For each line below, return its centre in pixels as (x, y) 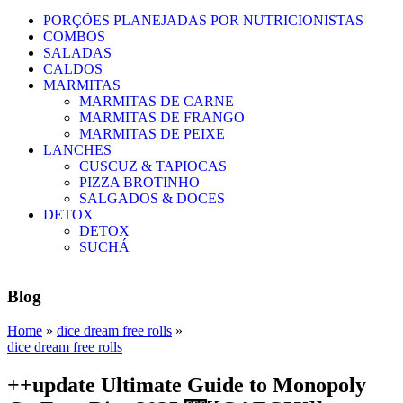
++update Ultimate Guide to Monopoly (187, 385)
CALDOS (73, 69)
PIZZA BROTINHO (139, 182)
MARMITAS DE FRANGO (162, 117)
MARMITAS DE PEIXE (152, 134)
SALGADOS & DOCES (152, 198)
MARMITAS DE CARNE (157, 101)
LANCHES (77, 150)
